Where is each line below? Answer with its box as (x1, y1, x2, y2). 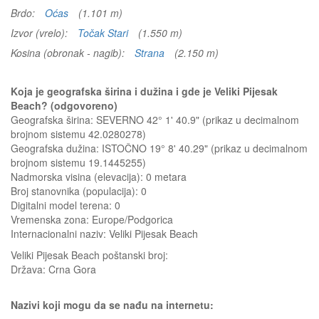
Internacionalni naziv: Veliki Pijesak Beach (11, 226, 198, 241)
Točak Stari (78, 26, 128, 40)
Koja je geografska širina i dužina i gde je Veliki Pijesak (11, 84, 278, 98)
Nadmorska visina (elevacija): (11, 169, 146, 184)
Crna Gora (48, 262, 96, 276)
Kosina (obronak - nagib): (11, 46, 127, 60)
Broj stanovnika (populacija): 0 (11, 184, 147, 198)
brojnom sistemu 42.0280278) (11, 127, 146, 141)
